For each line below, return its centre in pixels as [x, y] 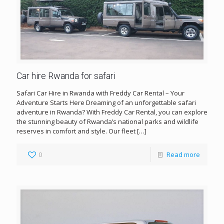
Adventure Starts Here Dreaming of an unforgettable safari [106, 102]
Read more [183, 154]
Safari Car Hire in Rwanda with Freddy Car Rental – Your [100, 93]
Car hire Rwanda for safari [66, 75]
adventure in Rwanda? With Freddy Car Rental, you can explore [112, 112]
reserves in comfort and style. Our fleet [76, 131]
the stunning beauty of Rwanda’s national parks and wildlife [107, 121]
